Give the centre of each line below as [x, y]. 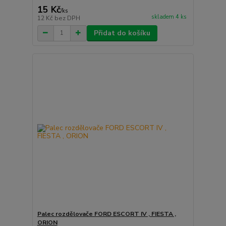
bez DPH [67, 18]
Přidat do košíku [122, 33]
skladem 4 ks [169, 17]
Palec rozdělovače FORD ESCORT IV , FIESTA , [106, 214]
